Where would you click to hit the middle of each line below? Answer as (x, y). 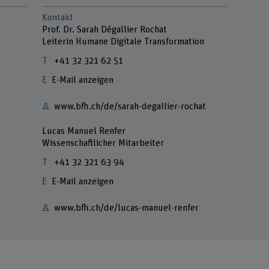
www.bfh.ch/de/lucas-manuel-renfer (127, 208)
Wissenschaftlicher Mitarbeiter (103, 143)
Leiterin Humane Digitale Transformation (123, 41)
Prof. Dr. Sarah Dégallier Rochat (105, 29)
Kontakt (58, 17)
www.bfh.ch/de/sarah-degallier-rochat (130, 106)
